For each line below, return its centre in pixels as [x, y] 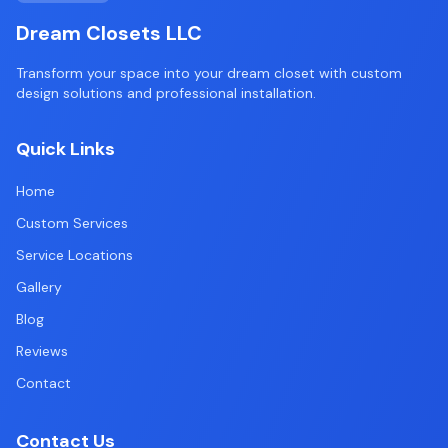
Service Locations [74, 255]
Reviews [42, 351]
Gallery [39, 287]
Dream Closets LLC [109, 33]
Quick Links [65, 149]
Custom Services [72, 223]
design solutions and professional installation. [166, 93]
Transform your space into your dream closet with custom [209, 73]
